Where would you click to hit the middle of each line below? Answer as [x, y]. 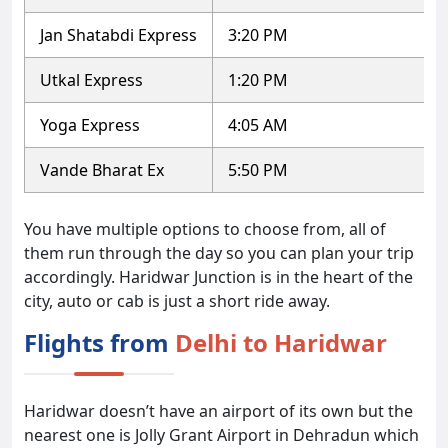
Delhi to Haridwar [281, 343]
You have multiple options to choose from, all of [205, 229]
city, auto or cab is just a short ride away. [177, 301]
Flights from [99, 343]
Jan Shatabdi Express [118, 35]
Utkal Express [91, 80]
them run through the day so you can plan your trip [219, 253]
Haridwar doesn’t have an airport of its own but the [218, 411]
